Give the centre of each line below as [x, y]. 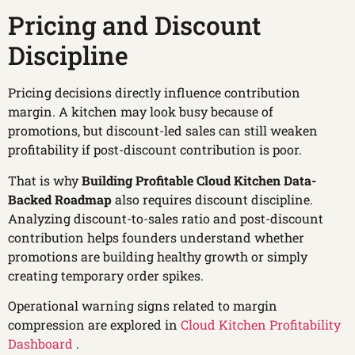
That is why [45, 180]
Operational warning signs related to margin [143, 306]
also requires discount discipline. [212, 199]
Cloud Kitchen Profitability [261, 325]
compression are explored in [94, 325]
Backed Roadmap [60, 199]
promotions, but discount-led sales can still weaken [163, 131]
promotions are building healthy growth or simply [158, 256]
